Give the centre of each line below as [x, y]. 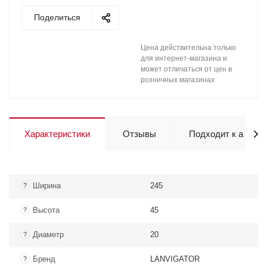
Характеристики [57, 134]
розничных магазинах [178, 80]
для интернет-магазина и [184, 58]
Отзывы [139, 134]
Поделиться [57, 17]
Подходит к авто [223, 134]
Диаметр [48, 235]
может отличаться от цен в [186, 69]
